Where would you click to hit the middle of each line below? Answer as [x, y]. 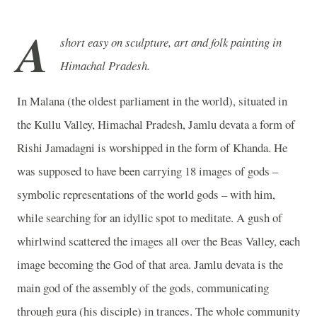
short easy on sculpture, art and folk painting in [171, 42]
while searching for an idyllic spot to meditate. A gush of [150, 217]
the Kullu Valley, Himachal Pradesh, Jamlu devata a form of [156, 124]
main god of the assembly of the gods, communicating [143, 287]
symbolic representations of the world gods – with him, [146, 194]
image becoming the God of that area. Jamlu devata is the [150, 264]
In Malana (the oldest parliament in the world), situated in [152, 100]
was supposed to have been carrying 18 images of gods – [148, 171]
